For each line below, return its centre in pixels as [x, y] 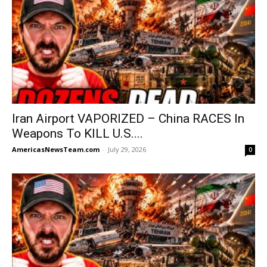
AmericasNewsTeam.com [56, 150]
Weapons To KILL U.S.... [77, 134]
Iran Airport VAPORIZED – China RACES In [128, 119]
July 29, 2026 [127, 150]
